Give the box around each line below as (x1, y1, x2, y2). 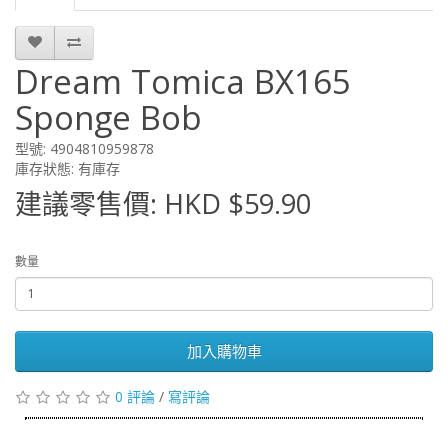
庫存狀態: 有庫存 (15, 158, 120, 178)
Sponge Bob (15, 94, 202, 140)
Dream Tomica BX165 (15, 58, 351, 104)
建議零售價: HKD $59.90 (15, 184, 311, 222)
